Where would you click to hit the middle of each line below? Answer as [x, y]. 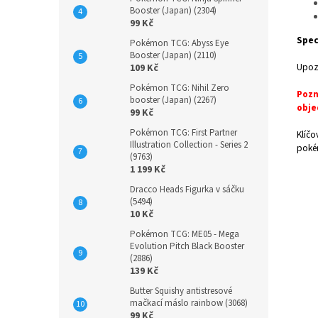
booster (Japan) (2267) [173, 100]
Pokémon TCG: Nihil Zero [180, 88]
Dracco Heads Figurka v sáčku [187, 190]
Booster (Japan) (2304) [173, 11]
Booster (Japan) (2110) [173, 55]
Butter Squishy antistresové [181, 291]
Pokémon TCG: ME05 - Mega [185, 234]
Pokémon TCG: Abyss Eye [179, 43]
